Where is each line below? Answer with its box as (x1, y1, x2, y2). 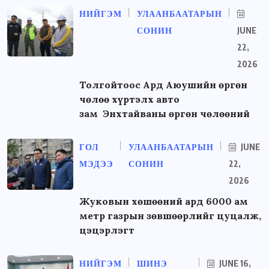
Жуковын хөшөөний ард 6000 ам (79, 195, 248, 208)
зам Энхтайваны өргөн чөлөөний (79, 107, 250, 120)
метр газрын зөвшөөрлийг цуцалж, (79, 210, 261, 222)
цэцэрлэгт (79, 224, 134, 237)
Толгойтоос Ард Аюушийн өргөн (79, 79, 247, 91)
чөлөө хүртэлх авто (79, 93, 180, 106)
